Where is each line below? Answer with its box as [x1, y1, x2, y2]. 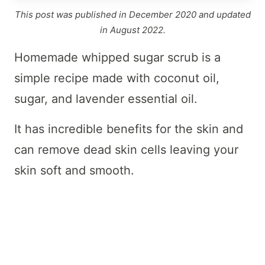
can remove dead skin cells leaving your [14, 142, 238, 157]
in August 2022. [99, 24, 166, 35]
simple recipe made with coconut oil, [14, 70, 219, 85]
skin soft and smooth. [14, 163, 138, 177]
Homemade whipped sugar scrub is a [14, 50, 221, 64]
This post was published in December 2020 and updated [14, 8, 251, 20]
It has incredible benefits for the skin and [14, 121, 243, 136]
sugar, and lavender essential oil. [14, 91, 198, 106]
